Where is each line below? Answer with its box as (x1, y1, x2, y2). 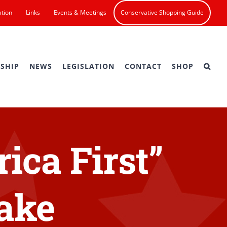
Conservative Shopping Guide (121, 8, 204, 17)
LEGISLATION (62, 61, 115, 71)
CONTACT (125, 61, 162, 71)
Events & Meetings (54, 8, 106, 17)
